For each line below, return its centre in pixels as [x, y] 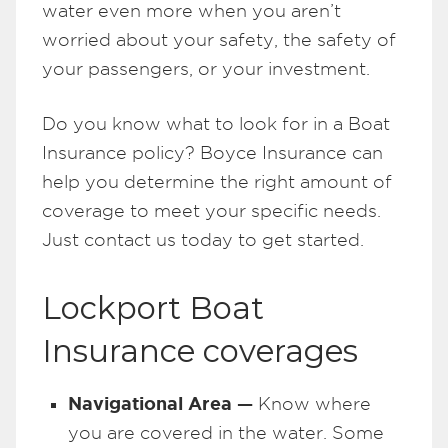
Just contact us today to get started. [203, 240]
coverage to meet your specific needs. [211, 211]
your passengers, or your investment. [206, 69]
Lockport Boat [153, 308]
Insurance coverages [200, 351]
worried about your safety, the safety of [219, 40]
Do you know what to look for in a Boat [216, 124]
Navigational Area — [163, 403]
